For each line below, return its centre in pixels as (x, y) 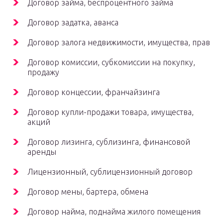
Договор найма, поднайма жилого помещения (114, 212)
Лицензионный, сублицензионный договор (110, 172)
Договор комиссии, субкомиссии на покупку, (111, 62)
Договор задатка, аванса (73, 23)
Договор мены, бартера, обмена (88, 192)
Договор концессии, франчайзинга (94, 92)
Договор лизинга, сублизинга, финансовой (109, 142)
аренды (42, 152)
